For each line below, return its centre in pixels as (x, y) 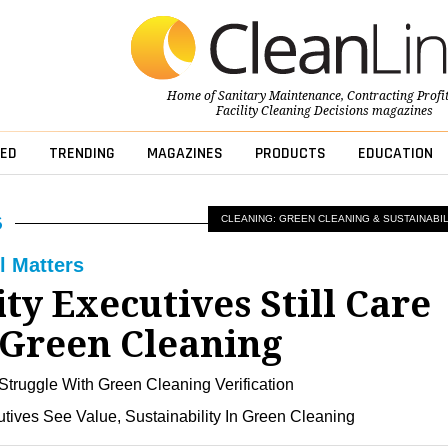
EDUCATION (395, 154)
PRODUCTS (290, 154)
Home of (192, 96)
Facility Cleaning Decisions (292, 111)
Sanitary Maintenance (279, 96)
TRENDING (81, 154)
